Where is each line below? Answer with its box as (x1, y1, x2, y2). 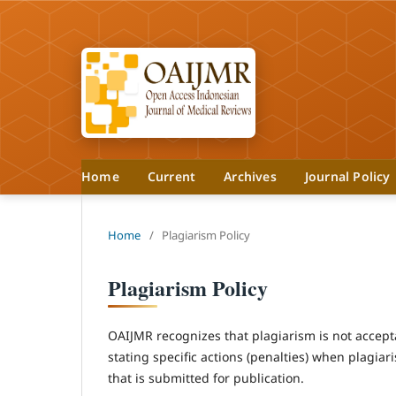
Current (147, 167, 196, 185)
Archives (224, 167, 277, 185)
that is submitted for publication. (108, 369, 304, 386)
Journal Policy (304, 167, 394, 185)
